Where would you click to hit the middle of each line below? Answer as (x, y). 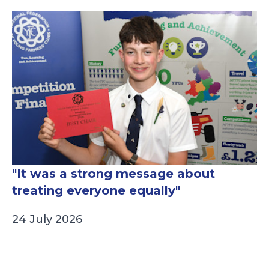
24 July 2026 (47, 219)
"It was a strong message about (113, 174)
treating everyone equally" (96, 191)
